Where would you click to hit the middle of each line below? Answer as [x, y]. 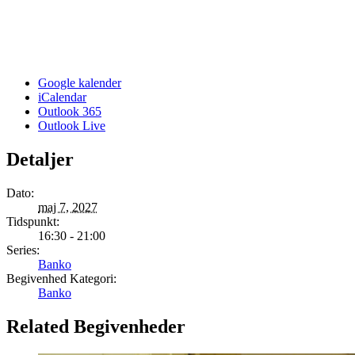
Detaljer [40, 159]
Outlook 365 [70, 111]
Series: [23, 250]
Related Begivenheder [96, 326]
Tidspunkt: [33, 221]
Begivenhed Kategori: [61, 278]
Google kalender [80, 82]
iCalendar [62, 97]
